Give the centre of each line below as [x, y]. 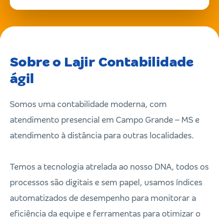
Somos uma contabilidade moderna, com [88, 104]
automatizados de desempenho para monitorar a [103, 198]
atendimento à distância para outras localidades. [102, 136]
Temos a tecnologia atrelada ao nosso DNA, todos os [109, 167]
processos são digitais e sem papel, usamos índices [106, 183]
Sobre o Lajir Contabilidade [102, 62]
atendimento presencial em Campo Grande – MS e [105, 120]
